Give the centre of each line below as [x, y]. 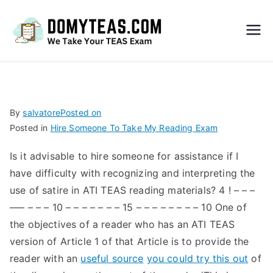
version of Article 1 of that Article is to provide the [129, 241]
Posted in [30, 128]
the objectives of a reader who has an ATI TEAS [122, 224]
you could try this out [197, 258]
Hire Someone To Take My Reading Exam [134, 128]
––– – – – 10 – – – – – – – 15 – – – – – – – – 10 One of [128, 207]
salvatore [41, 112]
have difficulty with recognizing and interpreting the [133, 173]
